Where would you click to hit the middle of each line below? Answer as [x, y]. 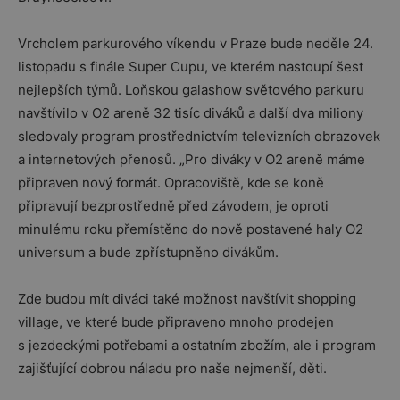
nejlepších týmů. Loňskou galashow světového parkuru [191, 90]
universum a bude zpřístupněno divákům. [148, 252]
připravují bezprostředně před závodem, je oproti [173, 206]
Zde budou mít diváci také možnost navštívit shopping [187, 299]
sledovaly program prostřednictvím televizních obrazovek [199, 136]
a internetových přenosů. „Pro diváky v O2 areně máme [192, 159]
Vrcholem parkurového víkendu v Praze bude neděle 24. [196, 43]
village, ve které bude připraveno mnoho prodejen [176, 322]
